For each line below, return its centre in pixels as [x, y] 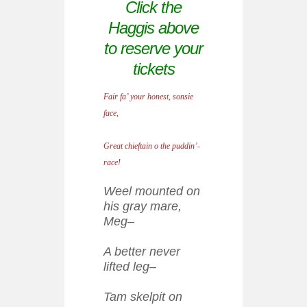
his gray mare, [143, 206]
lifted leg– [132, 267]
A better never [142, 251]
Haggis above [153, 28]
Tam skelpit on [143, 297]
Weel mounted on [152, 191]
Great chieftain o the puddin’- [152, 146]
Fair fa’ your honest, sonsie [148, 97]
